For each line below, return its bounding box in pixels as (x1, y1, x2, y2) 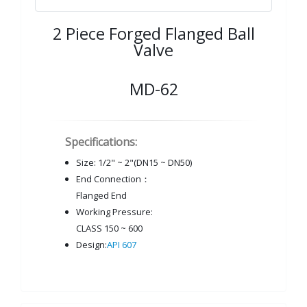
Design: (76, 238, 107, 251)
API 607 (107, 238, 136, 251)
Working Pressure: (76, 206, 153, 218)
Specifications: (65, 134, 137, 149)
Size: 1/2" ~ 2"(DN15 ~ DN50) (76, 156, 192, 169)
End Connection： (76, 173, 150, 185)
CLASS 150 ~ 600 (76, 222, 143, 234)
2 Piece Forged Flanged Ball (52, 23, 255, 45)
